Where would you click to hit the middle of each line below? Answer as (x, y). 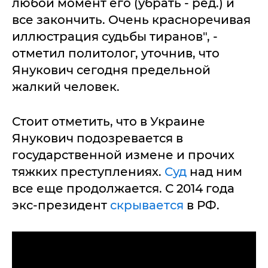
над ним (214, 171)
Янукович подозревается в (98, 138)
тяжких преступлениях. (88, 171)
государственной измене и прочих (123, 155)
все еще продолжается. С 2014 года (123, 188)
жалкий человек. (66, 86)
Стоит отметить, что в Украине (109, 121)
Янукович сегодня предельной (111, 70)
